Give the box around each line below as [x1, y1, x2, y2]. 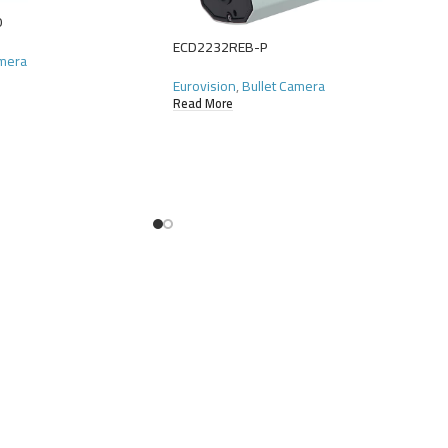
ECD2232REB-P [173, 33, 268, 60]
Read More [173, 92, 233, 116]
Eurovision [173, 72, 236, 99]
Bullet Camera [242, 72, 325, 99]
